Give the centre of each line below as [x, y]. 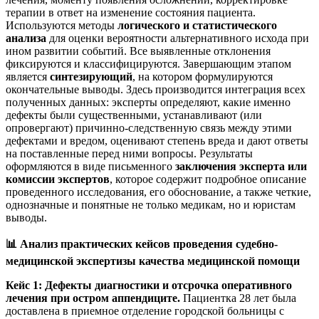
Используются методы [62, 25]
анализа [26, 38]
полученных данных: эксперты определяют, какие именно [148, 102]
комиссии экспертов [58, 179]
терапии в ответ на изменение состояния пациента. [131, 12]
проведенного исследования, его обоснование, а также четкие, [158, 192]
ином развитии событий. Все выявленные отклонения [138, 51]
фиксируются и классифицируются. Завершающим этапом [148, 63]
